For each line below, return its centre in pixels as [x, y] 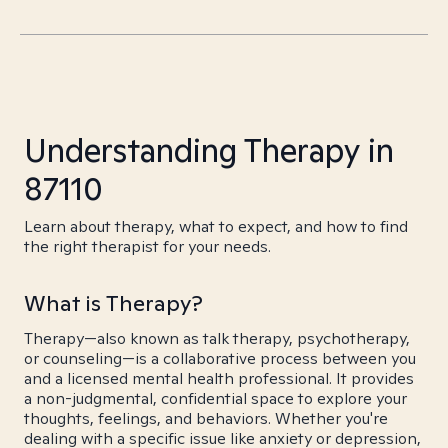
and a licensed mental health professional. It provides [219, 378]
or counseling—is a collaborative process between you [220, 358]
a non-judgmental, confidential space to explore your [215, 398]
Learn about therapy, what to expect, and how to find [216, 226]
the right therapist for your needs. [147, 246]
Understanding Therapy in [209, 150]
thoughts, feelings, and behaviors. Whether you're [206, 418]
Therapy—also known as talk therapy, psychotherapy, [217, 338]
